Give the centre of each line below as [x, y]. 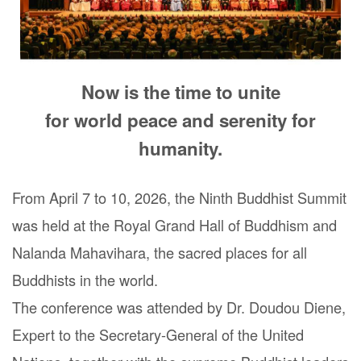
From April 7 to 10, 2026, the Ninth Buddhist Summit [179, 197]
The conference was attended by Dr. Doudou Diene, [179, 307]
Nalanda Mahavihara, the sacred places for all [160, 252]
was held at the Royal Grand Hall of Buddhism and [174, 224]
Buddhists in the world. [85, 279]
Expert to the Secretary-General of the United [158, 334]
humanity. [180, 148]
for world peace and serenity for [180, 120]
